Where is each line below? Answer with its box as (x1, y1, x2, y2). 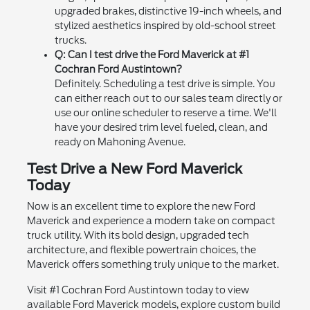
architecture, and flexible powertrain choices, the (26, 244, 256, 255)
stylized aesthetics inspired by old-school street (54, 19, 276, 31)
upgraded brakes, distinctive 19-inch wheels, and (54, 5, 282, 17)
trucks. (54, 34, 86, 46)
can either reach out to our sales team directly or (54, 92, 282, 104)
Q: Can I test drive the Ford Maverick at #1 (54, 48, 249, 60)
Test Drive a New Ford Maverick (26, 160, 242, 177)
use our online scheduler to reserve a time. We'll (54, 107, 277, 118)
